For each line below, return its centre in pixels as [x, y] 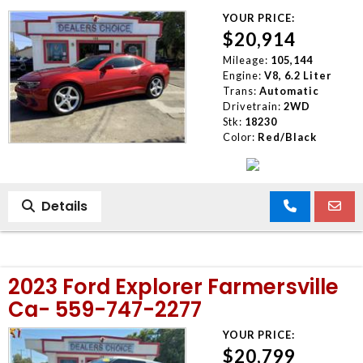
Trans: [239, 90]
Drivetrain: [252, 106]
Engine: [242, 75]
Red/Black [287, 137]
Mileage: [245, 60]
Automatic [289, 90]
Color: [239, 137]
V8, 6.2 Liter [297, 75]
